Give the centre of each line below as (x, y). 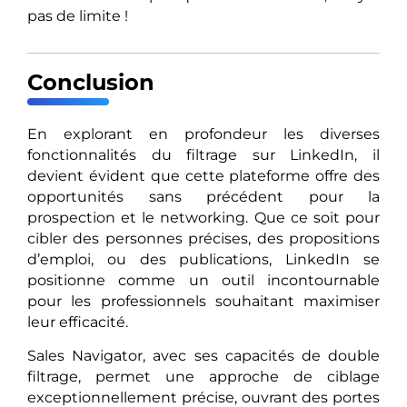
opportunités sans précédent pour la (203, 197)
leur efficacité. (78, 323)
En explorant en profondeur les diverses (203, 134)
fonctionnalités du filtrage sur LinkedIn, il (203, 155)
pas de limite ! (78, 15)
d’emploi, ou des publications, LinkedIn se (203, 260)
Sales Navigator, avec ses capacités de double (203, 356)
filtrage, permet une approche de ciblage (203, 377)
